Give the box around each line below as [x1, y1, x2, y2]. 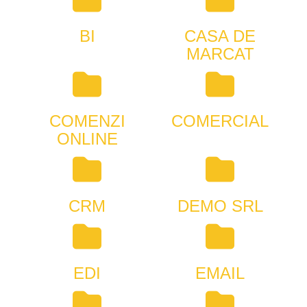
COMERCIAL [171, 112, 269, 130]
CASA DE [184, 27, 256, 45]
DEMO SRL [177, 197, 263, 215]
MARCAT [186, 45, 254, 63]
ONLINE [56, 130, 118, 148]
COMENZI [49, 112, 125, 130]
